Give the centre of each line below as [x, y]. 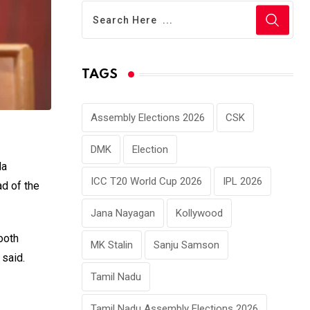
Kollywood [199, 213]
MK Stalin [112, 245]
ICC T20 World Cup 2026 [146, 181]
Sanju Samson [186, 245]
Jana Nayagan [123, 213]
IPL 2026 [243, 181]
